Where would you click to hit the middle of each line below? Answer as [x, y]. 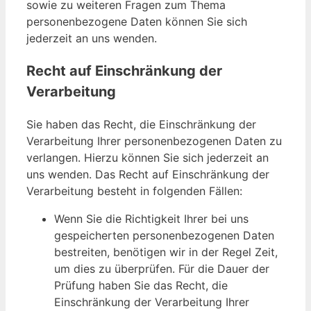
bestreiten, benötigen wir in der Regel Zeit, [166, 252]
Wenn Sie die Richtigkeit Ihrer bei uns [151, 219]
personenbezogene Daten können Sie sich [137, 22]
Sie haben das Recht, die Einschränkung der [141, 125]
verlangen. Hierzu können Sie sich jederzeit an [148, 158]
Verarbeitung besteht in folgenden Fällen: [134, 191]
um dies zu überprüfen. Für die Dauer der [162, 269]
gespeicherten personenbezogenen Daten [164, 236]
